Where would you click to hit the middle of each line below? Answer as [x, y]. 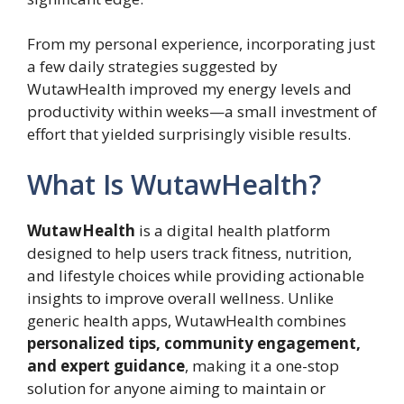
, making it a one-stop [262, 365]
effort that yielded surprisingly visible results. [189, 134]
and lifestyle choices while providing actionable [196, 275]
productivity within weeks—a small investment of [202, 112]
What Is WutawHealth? [174, 184]
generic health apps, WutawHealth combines [187, 320]
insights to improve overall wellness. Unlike [180, 298]
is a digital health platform [233, 230]
